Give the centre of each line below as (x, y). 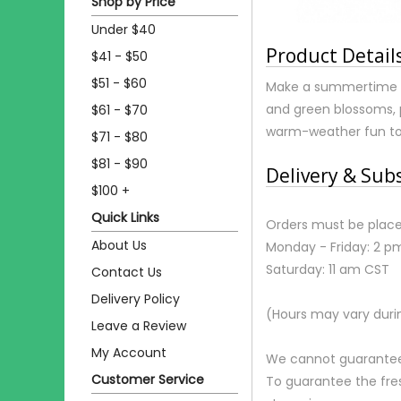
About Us (119, 245)
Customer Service (148, 379)
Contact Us (127, 272)
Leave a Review (139, 325)
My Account (129, 352)
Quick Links (125, 217)
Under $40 (124, 29)
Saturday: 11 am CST (328, 269)
